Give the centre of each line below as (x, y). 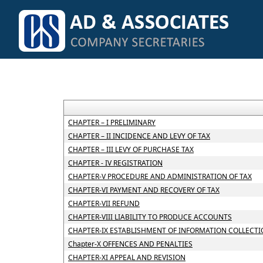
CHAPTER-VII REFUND (104, 203)
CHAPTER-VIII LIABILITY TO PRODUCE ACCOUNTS (150, 217)
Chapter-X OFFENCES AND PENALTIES (130, 244)
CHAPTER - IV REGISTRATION (115, 163)
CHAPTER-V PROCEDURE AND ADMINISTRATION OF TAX (160, 176)
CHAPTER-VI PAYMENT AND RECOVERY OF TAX (144, 190)
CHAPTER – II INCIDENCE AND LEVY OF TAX (139, 136)
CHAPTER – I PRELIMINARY (112, 122)
